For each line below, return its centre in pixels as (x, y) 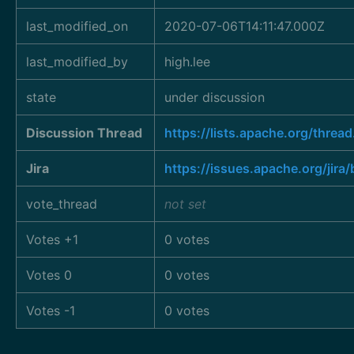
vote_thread (62, 204)
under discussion (215, 97)
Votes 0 (49, 275)
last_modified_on (77, 26)
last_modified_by (77, 62)
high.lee (187, 62)
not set (185, 204)
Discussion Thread (84, 133)
